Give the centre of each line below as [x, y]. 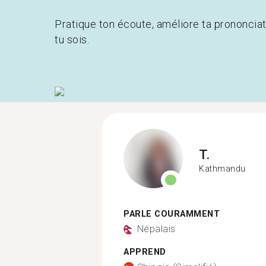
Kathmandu [222, 169]
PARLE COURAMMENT [172, 214]
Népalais [156, 229]
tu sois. [72, 39]
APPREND [145, 252]
